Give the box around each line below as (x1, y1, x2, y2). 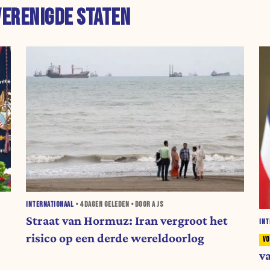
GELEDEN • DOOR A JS (102, 199, 164, 209)
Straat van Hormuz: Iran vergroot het (26, 213, 228, 228)
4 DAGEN (79, 199, 103, 209)
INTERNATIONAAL (26, 199, 74, 209)
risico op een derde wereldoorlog (26, 230, 205, 245)
